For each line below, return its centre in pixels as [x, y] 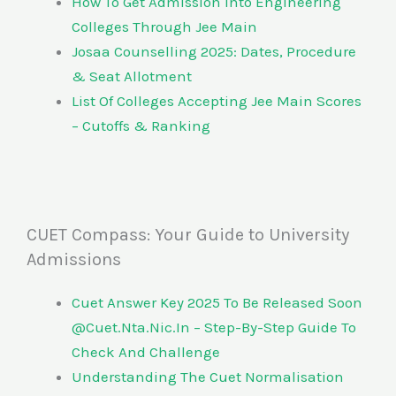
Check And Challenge [146, 351]
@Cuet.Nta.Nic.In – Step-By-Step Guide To [214, 327]
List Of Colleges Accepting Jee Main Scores [217, 101]
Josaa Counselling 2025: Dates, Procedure [214, 52]
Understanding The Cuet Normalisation [208, 376]
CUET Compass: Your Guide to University [188, 234]
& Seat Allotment [132, 76]
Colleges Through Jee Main [166, 27]
